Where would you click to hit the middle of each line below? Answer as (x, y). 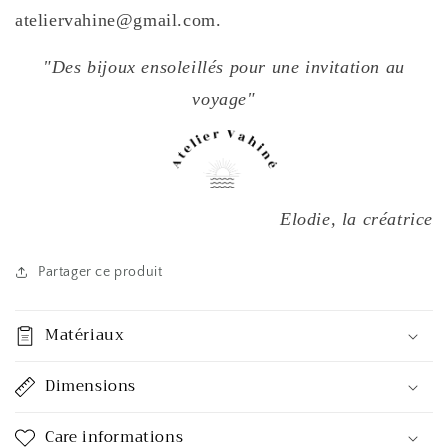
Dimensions (90, 385)
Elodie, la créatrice (356, 218)
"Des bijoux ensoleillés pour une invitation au (224, 66)
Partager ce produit (100, 271)
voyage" (224, 98)
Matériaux (85, 334)
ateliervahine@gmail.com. (121, 19)
